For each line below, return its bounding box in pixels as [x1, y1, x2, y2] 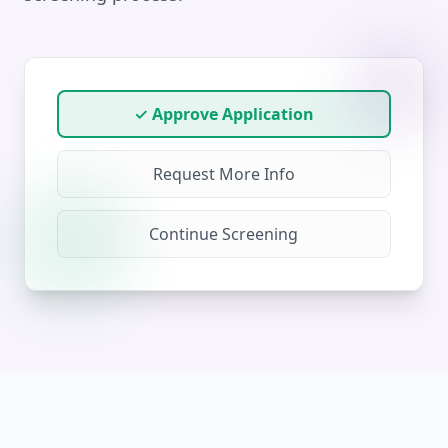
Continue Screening [149, 223, 299, 245]
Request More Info [153, 163, 295, 185]
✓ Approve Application [134, 103, 314, 125]
